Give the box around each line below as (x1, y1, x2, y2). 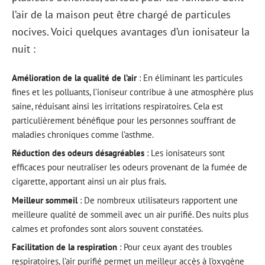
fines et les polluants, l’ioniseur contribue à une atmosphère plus (12, 86, 253, 98)
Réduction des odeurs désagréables (12, 147, 144, 159)
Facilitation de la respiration (12, 241, 117, 253)
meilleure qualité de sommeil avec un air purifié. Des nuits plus (12, 208, 248, 220)
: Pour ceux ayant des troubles (117, 241, 232, 253)
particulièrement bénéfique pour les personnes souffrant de (12, 114, 236, 126)
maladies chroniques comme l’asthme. (12, 128, 154, 140)
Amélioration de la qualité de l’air (12, 72, 137, 83)
